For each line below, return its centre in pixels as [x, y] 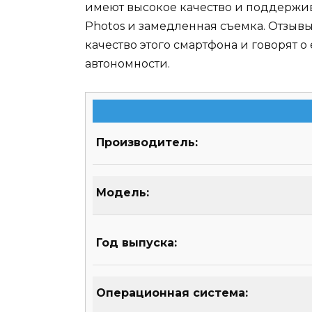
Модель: [123, 193]
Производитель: [147, 143]
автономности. [127, 63]
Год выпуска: [136, 243]
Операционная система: [172, 293]
